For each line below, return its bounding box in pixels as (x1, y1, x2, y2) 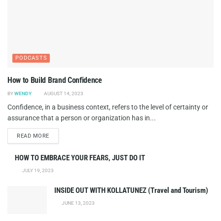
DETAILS (48, 132, 72, 139)
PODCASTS (15, 54, 47, 61)
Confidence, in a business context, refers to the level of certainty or (7, 103, 208, 111)
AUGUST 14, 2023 (42, 90, 83, 96)
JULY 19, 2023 (21, 167, 54, 173)
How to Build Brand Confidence (7, 75, 102, 85)
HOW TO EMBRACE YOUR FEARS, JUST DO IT (15, 153, 145, 162)
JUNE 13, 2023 (60, 200, 95, 206)
